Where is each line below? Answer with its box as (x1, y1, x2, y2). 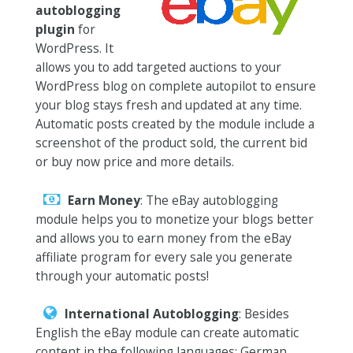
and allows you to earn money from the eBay (35, 229, 292, 247)
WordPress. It (35, 39, 113, 57)
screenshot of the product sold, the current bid (35, 133, 307, 151)
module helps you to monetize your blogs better (35, 210, 314, 228)
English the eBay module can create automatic (35, 324, 299, 342)
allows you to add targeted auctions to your (35, 58, 281, 76)
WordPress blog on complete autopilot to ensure (35, 76, 316, 95)
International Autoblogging (64, 305, 239, 323)
